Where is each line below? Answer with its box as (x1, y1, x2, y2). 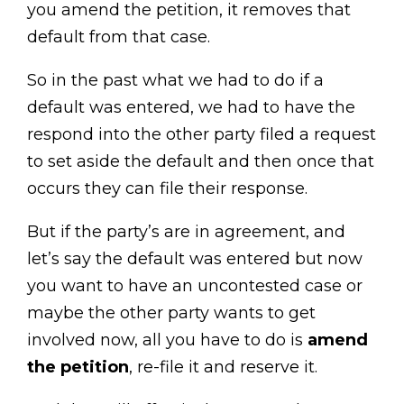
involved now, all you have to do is (27, 330, 308, 350)
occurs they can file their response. (27, 179, 308, 198)
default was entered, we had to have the (27, 97, 355, 117)
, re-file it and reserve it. (129, 357, 317, 377)
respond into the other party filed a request (27, 124, 376, 144)
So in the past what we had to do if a (27, 70, 324, 90)
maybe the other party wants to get (27, 303, 316, 323)
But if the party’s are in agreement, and (27, 222, 345, 242)
